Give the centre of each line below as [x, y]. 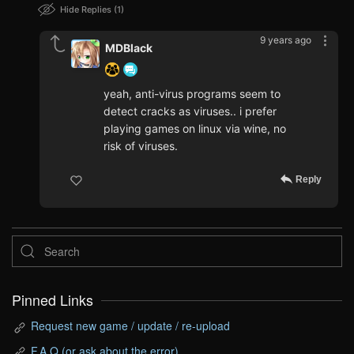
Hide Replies [87, 10]
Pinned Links [53, 300]
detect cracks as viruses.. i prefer [190, 111]
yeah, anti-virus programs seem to [192, 94]
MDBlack [129, 48]
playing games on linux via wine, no [195, 129]
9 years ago [286, 40]
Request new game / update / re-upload [130, 326]
